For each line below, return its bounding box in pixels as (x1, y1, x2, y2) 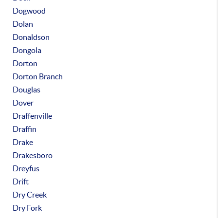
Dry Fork (13, 203, 42, 212)
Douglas (13, 85, 41, 94)
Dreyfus (13, 164, 40, 173)
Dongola (13, 46, 42, 54)
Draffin (13, 125, 37, 133)
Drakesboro (13, 151, 53, 160)
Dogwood (13, 6, 46, 15)
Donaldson (13, 33, 50, 41)
